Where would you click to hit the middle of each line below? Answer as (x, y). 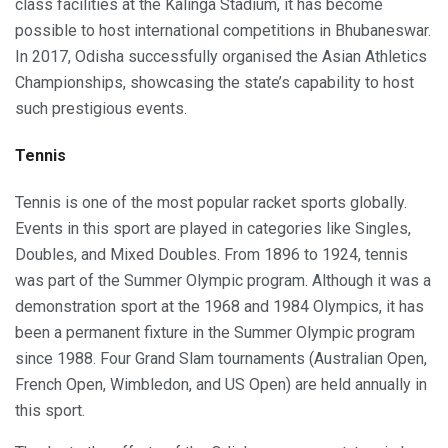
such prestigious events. (101, 108)
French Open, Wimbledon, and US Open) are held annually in (221, 385)
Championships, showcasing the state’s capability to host (214, 82)
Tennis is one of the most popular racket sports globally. (211, 203)
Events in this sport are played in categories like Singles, (213, 229)
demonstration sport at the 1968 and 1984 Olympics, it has (219, 307)
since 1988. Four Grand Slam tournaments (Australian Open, (221, 359)
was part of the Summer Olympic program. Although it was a (223, 281)
